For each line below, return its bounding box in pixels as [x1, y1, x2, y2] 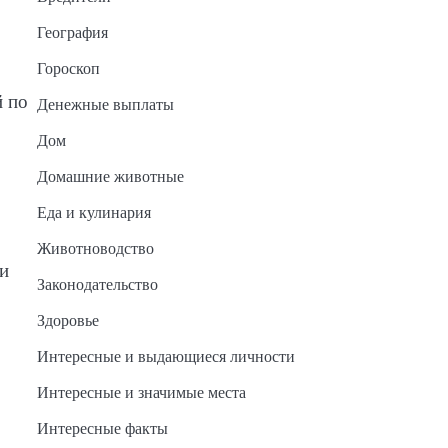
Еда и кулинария [36, 201, 151, 225]
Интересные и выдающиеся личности [36, 345, 295, 369]
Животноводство [36, 237, 154, 261]
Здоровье [36, 309, 99, 333]
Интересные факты [36, 417, 168, 441]
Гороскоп [36, 57, 100, 81]
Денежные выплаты [36, 93, 174, 117]
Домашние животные [36, 165, 184, 189]
